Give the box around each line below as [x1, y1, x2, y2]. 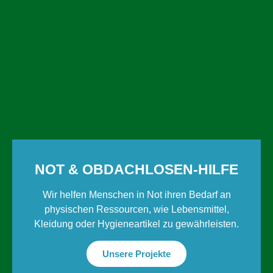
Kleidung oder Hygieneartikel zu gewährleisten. [34, 218, 239, 229]
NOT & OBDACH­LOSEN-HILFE [35, 161, 238, 177]
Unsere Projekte [102, 248, 171, 259]
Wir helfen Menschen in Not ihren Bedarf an [42, 189, 231, 200]
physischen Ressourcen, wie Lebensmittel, [44, 204, 229, 214]
